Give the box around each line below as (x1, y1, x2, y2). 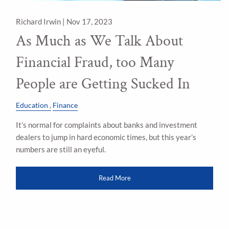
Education (16, 101, 49, 109)
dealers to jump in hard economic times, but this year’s (16, 132, 197, 142)
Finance (53, 101, 78, 109)
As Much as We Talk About (16, 31, 184, 52)
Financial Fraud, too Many (16, 53, 174, 73)
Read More (98, 174, 131, 182)
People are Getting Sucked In (16, 74, 191, 95)
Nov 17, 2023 (66, 16, 113, 26)
